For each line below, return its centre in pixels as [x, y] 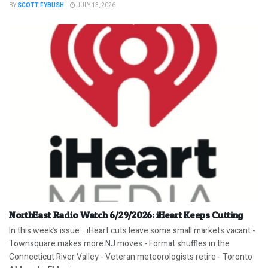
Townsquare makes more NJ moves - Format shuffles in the [119, 244]
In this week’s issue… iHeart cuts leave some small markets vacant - [132, 231]
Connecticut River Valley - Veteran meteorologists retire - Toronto [131, 257]
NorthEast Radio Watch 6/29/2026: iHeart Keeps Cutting [126, 215]
